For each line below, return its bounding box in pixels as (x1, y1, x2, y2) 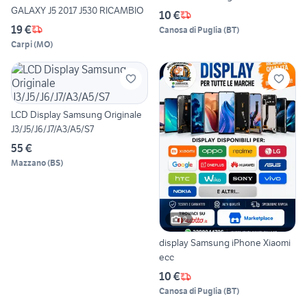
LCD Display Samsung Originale (11, 108, 142, 121)
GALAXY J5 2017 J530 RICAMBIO (11, 3, 144, 16)
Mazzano (11, 157, 46, 168)
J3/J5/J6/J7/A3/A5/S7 (11, 122, 94, 135)
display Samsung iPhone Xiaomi (159, 236, 291, 249)
